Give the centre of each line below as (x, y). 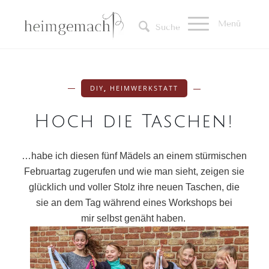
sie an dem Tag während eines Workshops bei (134, 203)
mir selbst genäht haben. (134, 218)
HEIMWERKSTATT (144, 88)
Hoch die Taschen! (134, 122)
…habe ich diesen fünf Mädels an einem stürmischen (134, 156)
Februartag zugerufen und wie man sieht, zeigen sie (134, 171)
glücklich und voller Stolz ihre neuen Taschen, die (134, 187)
